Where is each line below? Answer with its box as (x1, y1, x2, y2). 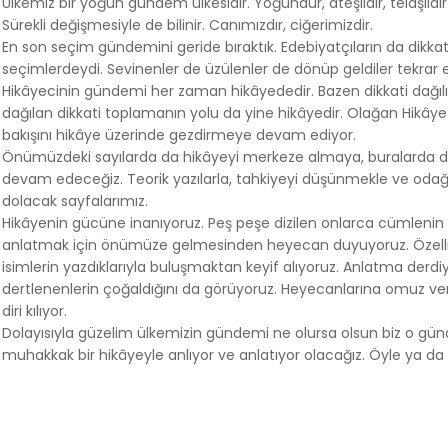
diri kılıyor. (2, 300, 67, 321)
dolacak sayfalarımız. (2, 190, 148, 211)
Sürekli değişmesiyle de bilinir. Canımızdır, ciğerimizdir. (2, 14, 373, 35)
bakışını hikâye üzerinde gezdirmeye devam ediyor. (2, 124, 356, 145)
